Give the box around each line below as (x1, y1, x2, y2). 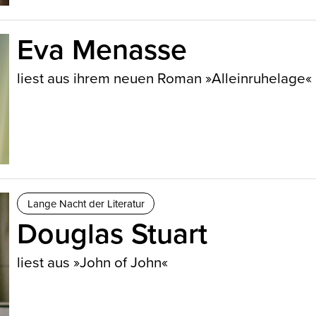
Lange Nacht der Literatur (27, 196, 145, 212)
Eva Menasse (17, 28, 188, 71)
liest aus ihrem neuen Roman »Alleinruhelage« (17, 67, 312, 88)
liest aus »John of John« (17, 252, 169, 273)
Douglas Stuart (17, 212, 208, 255)
